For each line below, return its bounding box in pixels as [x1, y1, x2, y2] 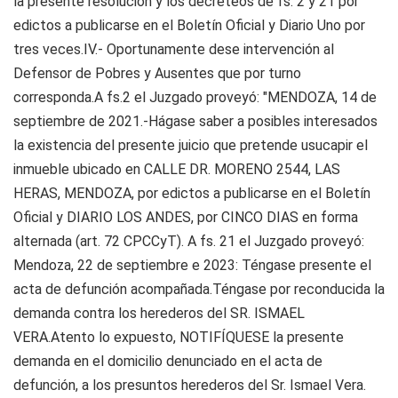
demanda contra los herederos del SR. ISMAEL [13, 305, 305, 322]
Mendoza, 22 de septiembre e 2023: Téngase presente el [13, 257, 371, 274]
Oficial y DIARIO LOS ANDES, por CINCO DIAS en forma [13, 209, 358, 226]
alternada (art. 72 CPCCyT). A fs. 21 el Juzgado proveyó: [13, 233, 364, 250]
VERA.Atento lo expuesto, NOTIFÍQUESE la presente [13, 329, 344, 346]
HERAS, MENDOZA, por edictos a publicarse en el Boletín [13, 185, 370, 202]
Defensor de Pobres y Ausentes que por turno [13, 65, 301, 82]
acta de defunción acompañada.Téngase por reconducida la [13, 281, 385, 298]
